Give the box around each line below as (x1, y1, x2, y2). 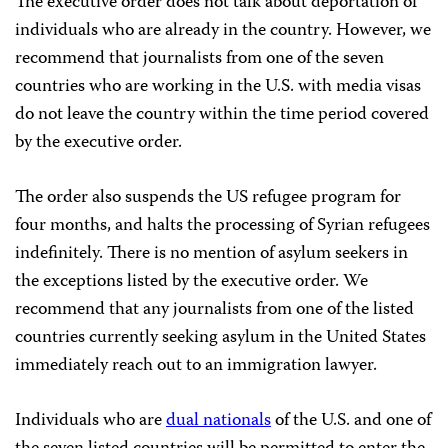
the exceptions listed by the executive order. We (15, 267, 368, 297)
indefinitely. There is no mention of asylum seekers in (15, 239, 408, 269)
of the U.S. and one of (271, 406, 431, 436)
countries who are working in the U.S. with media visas (15, 72, 421, 102)
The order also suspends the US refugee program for (15, 183, 401, 213)
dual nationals (166, 406, 271, 436)
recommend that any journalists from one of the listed (15, 295, 414, 325)
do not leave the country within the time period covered (15, 100, 429, 130)
